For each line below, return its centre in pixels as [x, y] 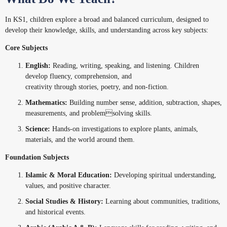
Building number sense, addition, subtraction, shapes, [145, 103]
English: [38, 66]
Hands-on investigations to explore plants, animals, [124, 129]
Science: [38, 129]
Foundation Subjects [37, 157]
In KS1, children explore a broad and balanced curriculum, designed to [107, 20]
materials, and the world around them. [80, 140]
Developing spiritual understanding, [164, 175]
